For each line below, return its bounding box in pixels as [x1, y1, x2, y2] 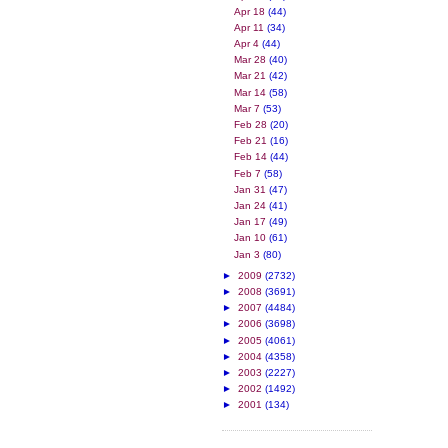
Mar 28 [234, 54, 270, 66]
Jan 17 [234, 216, 270, 228]
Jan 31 [234, 183, 270, 195]
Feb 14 [234, 151, 271, 163]
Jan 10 [234, 232, 270, 244]
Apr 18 [234, 5, 269, 17]
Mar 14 [234, 86, 270, 98]
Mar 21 [234, 70, 270, 82]
